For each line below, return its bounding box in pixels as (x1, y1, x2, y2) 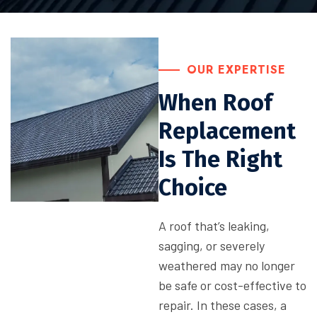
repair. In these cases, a (158, 297, 287, 313)
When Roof (158, 89, 272, 116)
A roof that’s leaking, (158, 218, 270, 234)
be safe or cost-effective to (158, 277, 306, 293)
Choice (158, 174, 227, 201)
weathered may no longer (158, 258, 295, 273)
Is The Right (158, 146, 282, 173)
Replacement (158, 117, 296, 144)
